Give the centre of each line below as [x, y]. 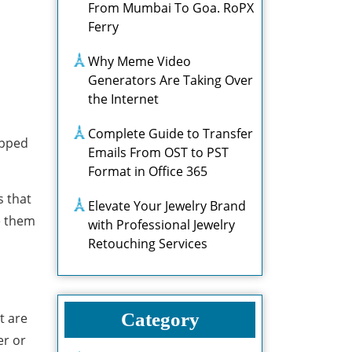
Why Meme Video [139, 61]
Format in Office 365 [148, 171]
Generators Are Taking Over [170, 80]
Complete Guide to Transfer [170, 134]
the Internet [123, 99]
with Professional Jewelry [161, 225]
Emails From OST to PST [158, 152]
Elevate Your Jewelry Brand [167, 206]
